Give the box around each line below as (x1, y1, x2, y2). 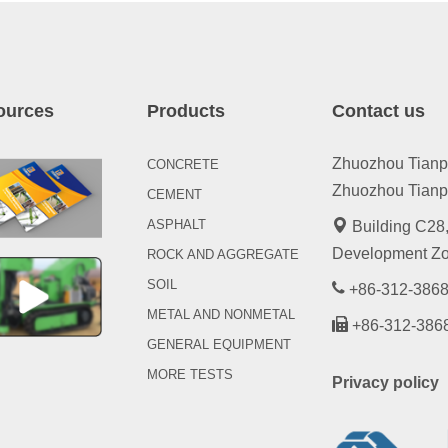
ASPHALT (146, 217, 206, 232)
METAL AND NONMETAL (146, 307, 295, 322)
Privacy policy (331, 374, 439, 391)
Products (146, 101, 225, 121)
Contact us (331, 101, 425, 121)
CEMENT (146, 187, 202, 202)
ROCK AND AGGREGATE (146, 247, 299, 262)
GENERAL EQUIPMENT (146, 337, 291, 352)
